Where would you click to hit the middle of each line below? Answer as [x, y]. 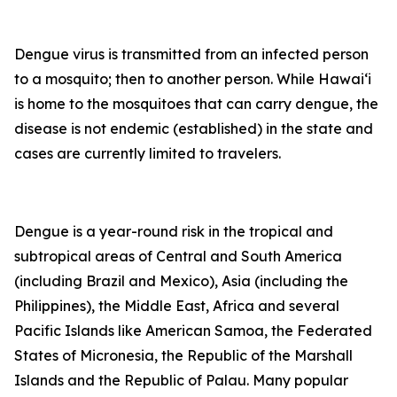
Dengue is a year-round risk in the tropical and [174, 231]
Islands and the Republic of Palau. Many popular [181, 380]
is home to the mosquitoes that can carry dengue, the [196, 104]
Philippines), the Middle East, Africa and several [177, 306]
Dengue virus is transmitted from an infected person [191, 54]
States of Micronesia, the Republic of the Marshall [183, 355]
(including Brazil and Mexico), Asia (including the [181, 281]
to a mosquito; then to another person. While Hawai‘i [193, 79]
